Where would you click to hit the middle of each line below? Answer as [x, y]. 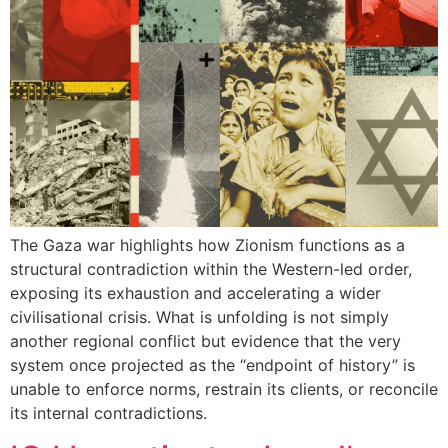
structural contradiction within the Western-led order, [211, 268]
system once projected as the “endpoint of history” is [212, 364]
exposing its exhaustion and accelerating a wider [195, 292]
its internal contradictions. [108, 412]
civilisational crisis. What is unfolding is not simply [199, 316]
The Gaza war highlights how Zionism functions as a [207, 244]
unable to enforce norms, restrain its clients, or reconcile [224, 388]
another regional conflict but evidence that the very [205, 340]
